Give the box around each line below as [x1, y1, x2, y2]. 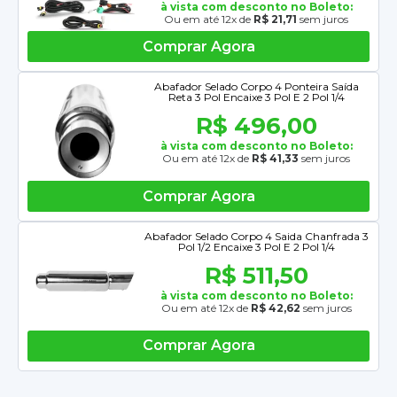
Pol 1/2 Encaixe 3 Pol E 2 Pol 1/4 [177, 240, 335, 254]
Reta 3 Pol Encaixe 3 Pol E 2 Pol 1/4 [167, 90, 345, 105]
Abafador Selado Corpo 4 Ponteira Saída [153, 80, 359, 94]
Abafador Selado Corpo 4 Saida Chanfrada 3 [144, 230, 369, 244]
